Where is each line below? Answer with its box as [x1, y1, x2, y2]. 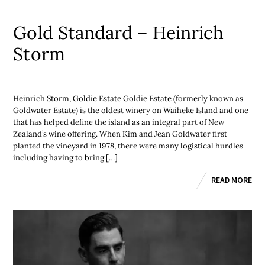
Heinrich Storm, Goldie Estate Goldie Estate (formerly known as [13, 93, 244, 104]
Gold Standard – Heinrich [13, 21, 224, 44]
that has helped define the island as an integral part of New [13, 117, 225, 128]
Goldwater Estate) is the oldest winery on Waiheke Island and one [13, 105, 249, 116]
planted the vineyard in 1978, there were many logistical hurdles [13, 141, 244, 151]
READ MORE [211, 174, 252, 185]
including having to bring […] [13, 153, 118, 163]
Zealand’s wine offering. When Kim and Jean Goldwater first [13, 129, 228, 140]
